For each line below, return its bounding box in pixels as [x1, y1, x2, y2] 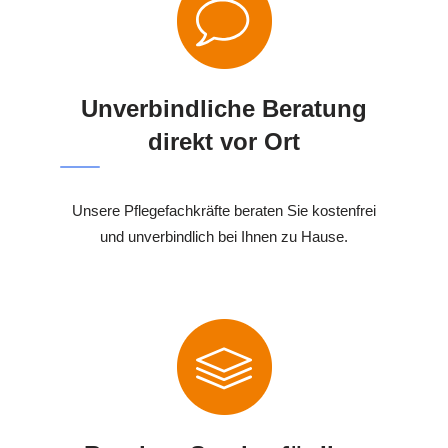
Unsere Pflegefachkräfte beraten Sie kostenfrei [72, 202, 376, 220]
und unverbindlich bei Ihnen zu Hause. [100, 228, 348, 246]
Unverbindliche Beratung [81, 95, 367, 123]
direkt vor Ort [148, 128, 300, 156]
